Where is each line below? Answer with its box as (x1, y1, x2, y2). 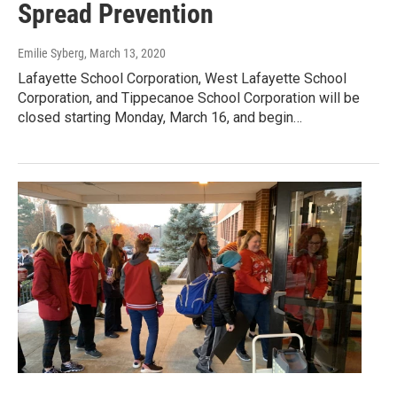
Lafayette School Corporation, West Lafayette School (18, 69, 346, 87)
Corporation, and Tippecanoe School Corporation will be (18, 89, 360, 106)
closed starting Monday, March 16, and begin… (18, 108, 302, 126)
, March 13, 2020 (84, 45, 166, 60)
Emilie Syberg (18, 45, 84, 60)
